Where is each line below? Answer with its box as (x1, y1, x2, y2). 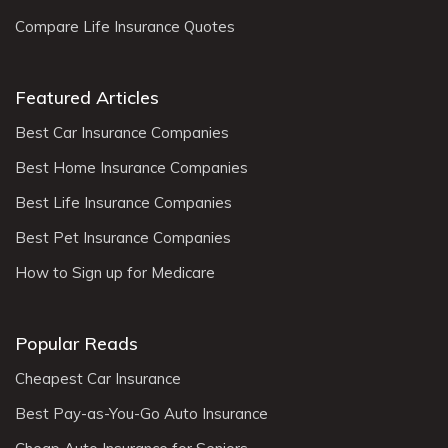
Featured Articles (15, 85, 159, 109)
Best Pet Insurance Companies (15, 227, 231, 247)
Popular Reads (15, 331, 138, 355)
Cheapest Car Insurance (15, 368, 181, 388)
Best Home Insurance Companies (15, 157, 248, 177)
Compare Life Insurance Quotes (15, 16, 235, 36)
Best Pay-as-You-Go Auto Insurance (15, 403, 268, 423)
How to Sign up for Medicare (15, 262, 215, 282)
